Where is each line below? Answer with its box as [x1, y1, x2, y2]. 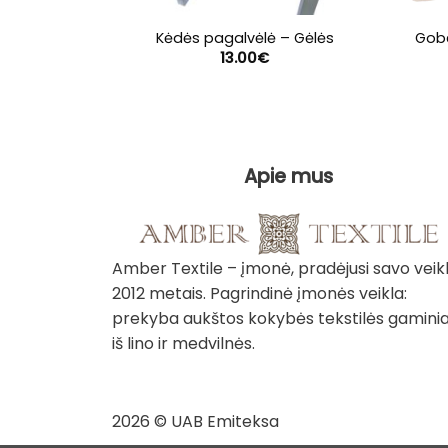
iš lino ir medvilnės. [112, 332, 255, 356]
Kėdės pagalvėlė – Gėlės [155, 27, 334, 48]
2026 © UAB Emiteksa [112, 409, 279, 433]
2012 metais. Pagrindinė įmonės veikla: [112, 282, 407, 306]
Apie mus [244, 163, 334, 191]
